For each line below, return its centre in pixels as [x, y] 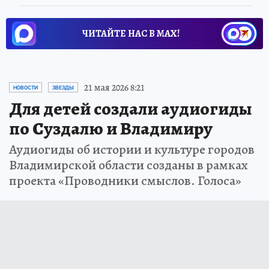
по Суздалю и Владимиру [111, 128]
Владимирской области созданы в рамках [128, 165]
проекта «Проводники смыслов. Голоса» [125, 180]
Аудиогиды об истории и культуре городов [132, 149]
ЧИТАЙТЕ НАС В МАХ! [131, 33]
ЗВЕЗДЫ [63, 87]
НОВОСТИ [26, 87]
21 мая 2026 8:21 [114, 87]
